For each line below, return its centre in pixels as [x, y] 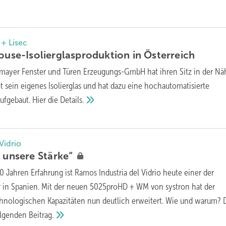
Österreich [169, 55]
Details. [72, 100]
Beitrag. [41, 215]
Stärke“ [56, 156]
